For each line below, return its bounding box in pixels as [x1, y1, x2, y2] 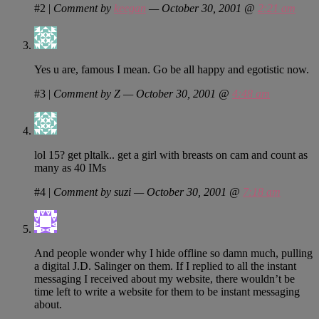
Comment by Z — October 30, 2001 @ [53, 87, 232, 100]
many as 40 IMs [34, 161, 106, 174]
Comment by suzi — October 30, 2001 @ [53, 185, 243, 198]
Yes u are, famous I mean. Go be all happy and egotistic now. [34, 63, 309, 75]
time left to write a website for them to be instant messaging [34, 285, 300, 298]
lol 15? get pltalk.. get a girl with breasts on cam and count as [34, 148, 308, 161]
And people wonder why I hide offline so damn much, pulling [34, 246, 313, 259]
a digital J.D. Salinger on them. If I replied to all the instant [34, 259, 296, 272]
